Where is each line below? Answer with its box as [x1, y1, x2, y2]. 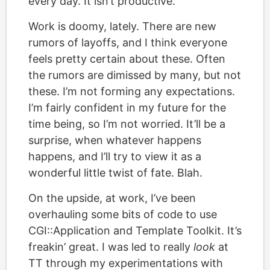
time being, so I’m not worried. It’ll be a [28, 117, 225, 130]
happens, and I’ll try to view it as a [28, 149, 201, 163]
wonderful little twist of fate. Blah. [28, 166, 202, 179]
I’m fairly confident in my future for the [28, 101, 226, 114]
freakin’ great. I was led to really [28, 240, 193, 253]
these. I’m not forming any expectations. [28, 84, 235, 98]
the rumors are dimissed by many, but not [28, 68, 241, 81]
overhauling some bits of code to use [28, 207, 217, 221]
